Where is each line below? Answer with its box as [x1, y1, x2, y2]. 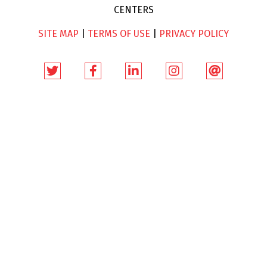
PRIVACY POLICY [159, 27, 229, 39]
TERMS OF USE [88, 27, 150, 39]
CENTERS [113, 4, 154, 15]
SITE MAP [38, 27, 79, 39]
